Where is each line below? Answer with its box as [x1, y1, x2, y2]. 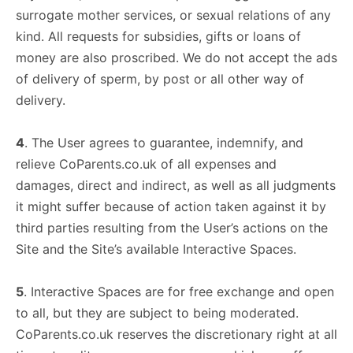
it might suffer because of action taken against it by [16, 199, 326, 214]
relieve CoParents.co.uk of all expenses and [16, 156, 277, 172]
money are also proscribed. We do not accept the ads [16, 50, 337, 65]
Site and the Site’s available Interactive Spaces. [16, 241, 296, 257]
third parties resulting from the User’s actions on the [16, 220, 328, 236]
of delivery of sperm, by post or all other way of [16, 71, 304, 87]
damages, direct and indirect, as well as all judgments [16, 177, 336, 193]
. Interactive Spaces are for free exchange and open [24, 284, 334, 299]
